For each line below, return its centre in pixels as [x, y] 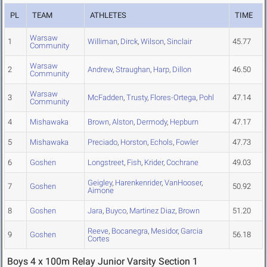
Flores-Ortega [173, 98]
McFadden [105, 98]
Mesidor [164, 231]
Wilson [152, 42]
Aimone [101, 191]
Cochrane [182, 163]
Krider [154, 163]
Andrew [100, 70]
